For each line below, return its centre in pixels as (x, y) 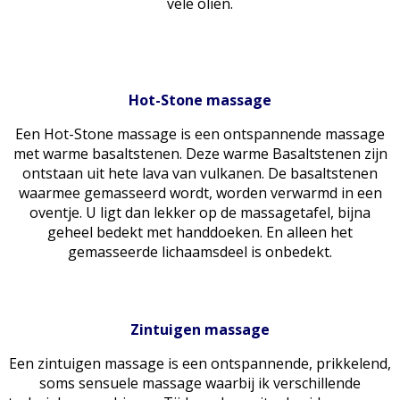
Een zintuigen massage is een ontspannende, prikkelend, (200, 363)
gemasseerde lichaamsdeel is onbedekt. (200, 251)
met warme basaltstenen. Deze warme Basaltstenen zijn (200, 153)
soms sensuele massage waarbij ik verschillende (200, 383)
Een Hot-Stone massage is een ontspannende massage (200, 133)
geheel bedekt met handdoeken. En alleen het (200, 232)
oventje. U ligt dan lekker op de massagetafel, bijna (200, 212)
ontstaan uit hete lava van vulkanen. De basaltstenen (200, 173)
